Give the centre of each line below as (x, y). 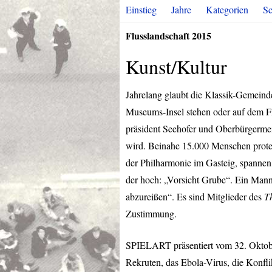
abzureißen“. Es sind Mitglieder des (195, 196)
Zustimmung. (151, 213)
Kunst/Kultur (176, 66)
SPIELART (148, 245)
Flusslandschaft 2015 (168, 36)
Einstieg (141, 9)
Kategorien (227, 9)
